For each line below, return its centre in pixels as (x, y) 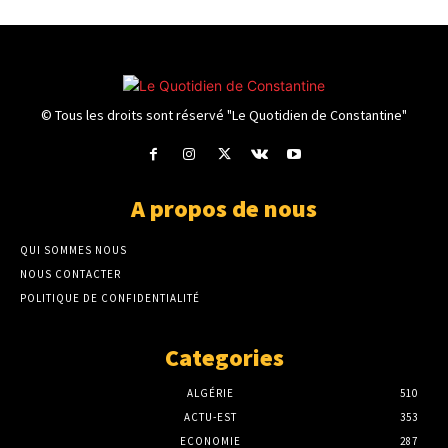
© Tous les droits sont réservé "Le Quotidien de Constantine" (224, 115)
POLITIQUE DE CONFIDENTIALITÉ (110, 298)
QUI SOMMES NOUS (73, 250)
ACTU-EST (210, 417)
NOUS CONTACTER (70, 274)
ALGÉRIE (210, 393)
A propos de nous (224, 209)
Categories (224, 358)
